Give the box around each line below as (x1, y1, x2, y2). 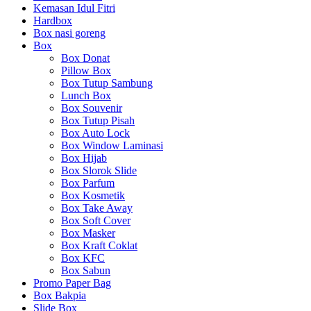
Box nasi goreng (33, 27, 106, 39)
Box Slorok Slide (61, 165, 137, 176)
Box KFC (61, 252, 105, 264)
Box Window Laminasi (61, 140, 163, 151)
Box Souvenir (61, 102, 122, 114)
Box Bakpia (33, 289, 86, 301)
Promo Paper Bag (33, 277, 111, 289)
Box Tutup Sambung (61, 77, 153, 89)
